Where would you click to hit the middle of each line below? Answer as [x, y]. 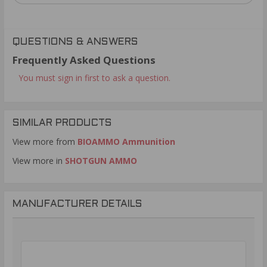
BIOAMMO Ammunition [126, 141]
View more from [45, 141]
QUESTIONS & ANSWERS [75, 42]
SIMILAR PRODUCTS [62, 123]
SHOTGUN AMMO [101, 160]
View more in [39, 160]
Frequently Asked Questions [84, 60]
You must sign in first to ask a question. [94, 77]
